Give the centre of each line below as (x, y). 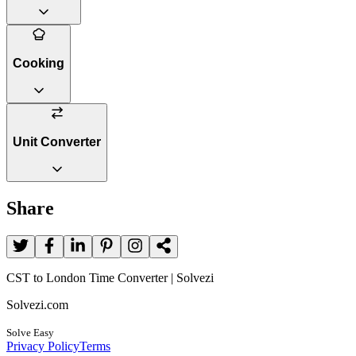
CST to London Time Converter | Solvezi (110, 278)
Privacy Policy (43, 346)
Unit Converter (57, 141)
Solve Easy (30, 333)
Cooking (39, 63)
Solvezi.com (37, 305)
